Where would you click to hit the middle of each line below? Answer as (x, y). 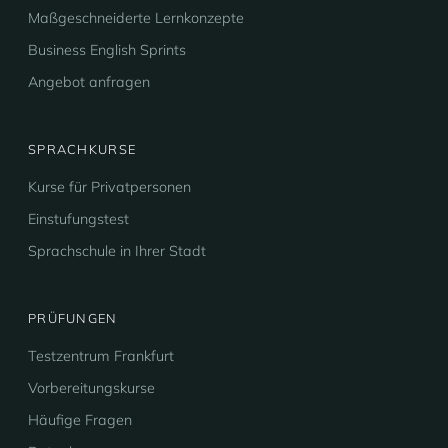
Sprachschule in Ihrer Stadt (117, 251)
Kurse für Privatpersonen (109, 187)
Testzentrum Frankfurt (101, 356)
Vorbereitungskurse (91, 388)
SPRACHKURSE (82, 149)
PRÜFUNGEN (73, 318)
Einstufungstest (78, 219)
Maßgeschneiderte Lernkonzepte (136, 18)
